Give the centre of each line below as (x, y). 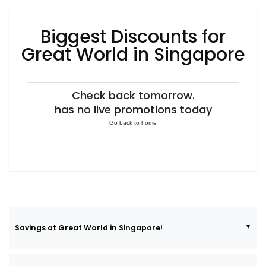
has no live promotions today (133, 110)
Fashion (27, 10)
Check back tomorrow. (133, 96)
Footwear (30, 40)
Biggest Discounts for (133, 37)
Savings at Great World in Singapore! (89, 227)
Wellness (29, 101)
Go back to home (133, 123)
